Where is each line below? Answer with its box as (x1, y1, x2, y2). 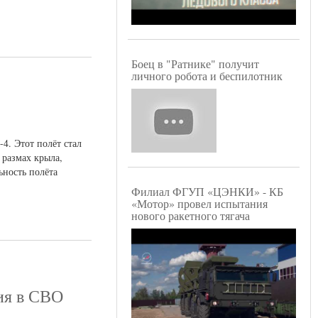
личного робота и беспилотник (131, 68, 283, 84)
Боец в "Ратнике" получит (131, 56, 259, 72)
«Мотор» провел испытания (131, 196, 268, 212)
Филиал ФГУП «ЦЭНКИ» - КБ (131, 184, 283, 199)
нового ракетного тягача (131, 208, 250, 224)
